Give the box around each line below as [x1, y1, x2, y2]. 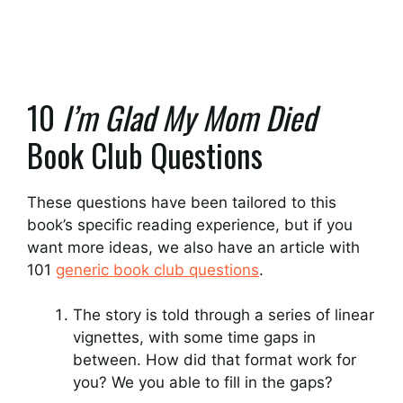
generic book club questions [56, 260, 259, 279]
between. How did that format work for [73, 351, 356, 369]
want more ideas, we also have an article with [27, 237, 360, 256]
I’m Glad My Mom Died [62, 93, 316, 140]
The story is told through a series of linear [73, 306, 374, 324]
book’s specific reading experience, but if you [27, 215, 353, 234]
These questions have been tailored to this [27, 193, 336, 211]
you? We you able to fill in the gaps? [73, 373, 333, 391]
